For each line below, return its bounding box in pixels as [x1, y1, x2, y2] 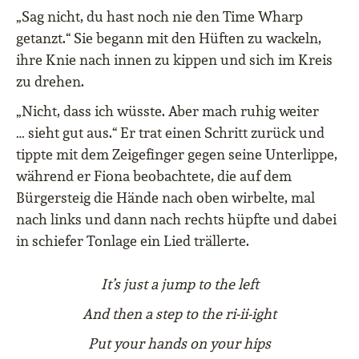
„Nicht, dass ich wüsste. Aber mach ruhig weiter [16, 102, 319, 121]
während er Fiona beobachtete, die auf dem [16, 167, 292, 186]
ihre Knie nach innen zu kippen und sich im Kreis [16, 50, 333, 70]
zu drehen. [16, 72, 84, 91]
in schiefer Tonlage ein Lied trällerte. [16, 232, 249, 251]
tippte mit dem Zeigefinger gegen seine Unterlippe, [16, 145, 337, 164]
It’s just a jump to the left [100, 275, 259, 294]
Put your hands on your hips [88, 334, 271, 353]
